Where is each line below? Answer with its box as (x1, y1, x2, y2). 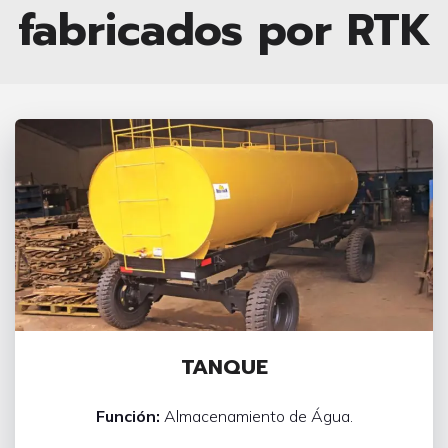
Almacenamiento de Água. (159, 406, 353, 427)
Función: (95, 406, 160, 427)
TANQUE (180, 351, 268, 384)
